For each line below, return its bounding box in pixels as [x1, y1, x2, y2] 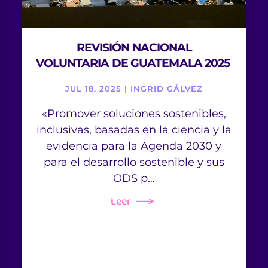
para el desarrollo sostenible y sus [43, 155, 224, 169]
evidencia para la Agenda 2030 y [46, 139, 222, 153]
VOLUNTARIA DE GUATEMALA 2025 [35, 56, 233, 70]
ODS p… [112, 171, 155, 185]
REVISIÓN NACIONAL [76, 40, 192, 54]
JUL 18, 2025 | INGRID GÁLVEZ [65, 83, 203, 93]
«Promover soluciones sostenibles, [41, 106, 226, 120]
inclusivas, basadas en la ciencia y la [36, 123, 232, 136]
